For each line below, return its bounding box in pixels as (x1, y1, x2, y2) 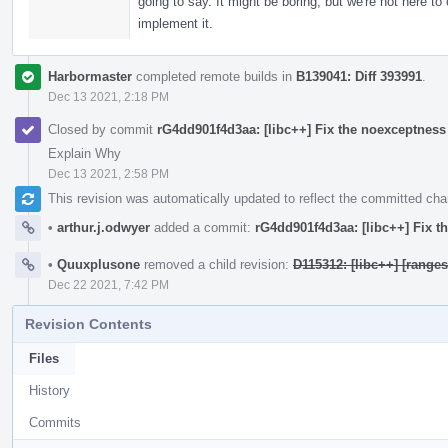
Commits (29, 414, 81, 430)
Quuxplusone (53, 256, 140, 272)
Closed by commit (48, 121, 157, 137)
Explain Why (48, 145, 121, 161)
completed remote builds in (132, 68, 296, 84)
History (29, 382, 70, 398)
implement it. (138, 15, 213, 31)
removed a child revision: (140, 256, 293, 272)
